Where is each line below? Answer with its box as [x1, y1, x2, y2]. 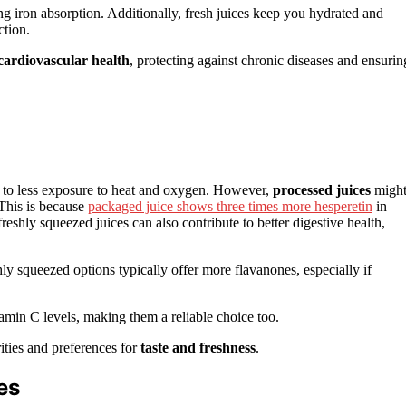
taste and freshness [140, 339, 256, 355]
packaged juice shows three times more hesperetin [88, 198, 372, 214]
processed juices [273, 181, 371, 198]
